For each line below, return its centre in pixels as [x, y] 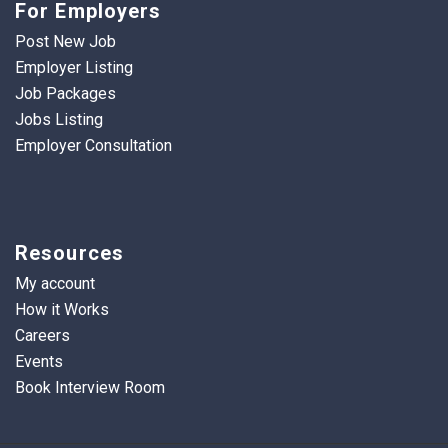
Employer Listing [74, 68]
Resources [69, 253]
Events [39, 362]
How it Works [62, 310]
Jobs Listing [59, 120]
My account [55, 284]
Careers [42, 336]
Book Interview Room [90, 388]
